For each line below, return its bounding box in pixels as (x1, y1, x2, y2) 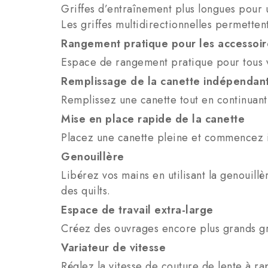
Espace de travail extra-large (61, 202, 214, 218)
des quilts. (61, 183, 111, 199)
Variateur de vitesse (61, 240, 166, 256)
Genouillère (61, 149, 124, 165)
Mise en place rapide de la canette (61, 111, 245, 127)
